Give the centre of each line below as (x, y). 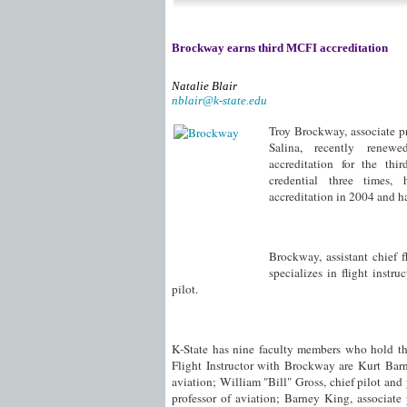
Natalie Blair (204, 86)
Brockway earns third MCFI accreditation (280, 48)
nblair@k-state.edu (219, 100)
